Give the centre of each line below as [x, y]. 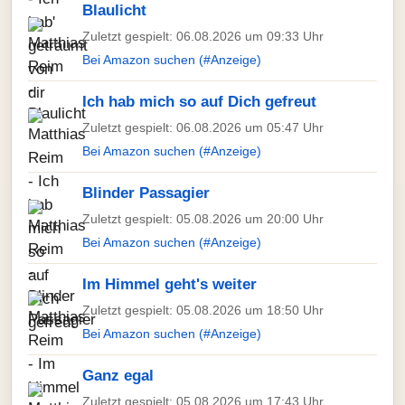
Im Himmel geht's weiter [170, 284]
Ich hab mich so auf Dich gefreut [199, 102]
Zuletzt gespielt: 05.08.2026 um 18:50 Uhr [203, 310]
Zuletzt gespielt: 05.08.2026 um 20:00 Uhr [203, 219]
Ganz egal [118, 376]
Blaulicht [114, 10]
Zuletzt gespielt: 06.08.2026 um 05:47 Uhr [203, 127]
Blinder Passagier [146, 193]
